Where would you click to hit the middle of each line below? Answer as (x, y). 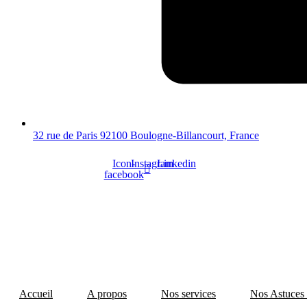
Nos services (188, 293)
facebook (124, 174)
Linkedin (177, 163)
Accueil (36, 293)
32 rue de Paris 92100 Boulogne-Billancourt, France (146, 135)
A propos (107, 293)
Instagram (152, 163)
